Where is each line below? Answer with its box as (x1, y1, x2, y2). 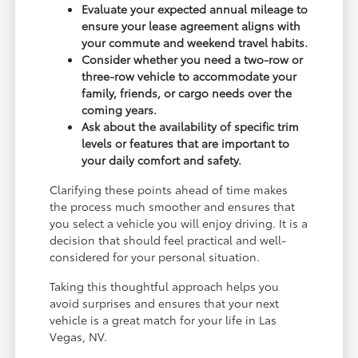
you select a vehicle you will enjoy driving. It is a (50, 215, 308, 232)
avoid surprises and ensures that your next (50, 295, 280, 312)
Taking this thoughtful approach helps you (50, 278, 280, 295)
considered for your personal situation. (50, 249, 261, 265)
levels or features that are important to (82, 135, 290, 152)
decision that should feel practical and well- (50, 232, 287, 249)
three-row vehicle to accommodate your (82, 68, 297, 85)
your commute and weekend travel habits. (82, 34, 308, 51)
